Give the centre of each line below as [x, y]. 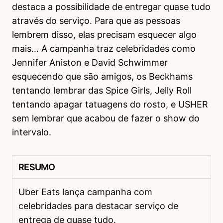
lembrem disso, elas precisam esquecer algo [104, 35]
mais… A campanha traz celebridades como [104, 49]
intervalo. [32, 132]
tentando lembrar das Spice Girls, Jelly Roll [102, 91]
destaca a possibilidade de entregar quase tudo [111, 7]
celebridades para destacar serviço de [98, 206]
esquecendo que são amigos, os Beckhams [102, 77]
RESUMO [37, 167]
